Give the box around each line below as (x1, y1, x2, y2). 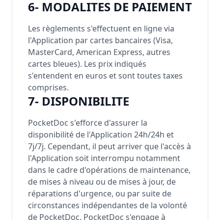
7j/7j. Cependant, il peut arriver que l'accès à (28, 141, 191, 152)
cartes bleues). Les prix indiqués (28, 58, 146, 69)
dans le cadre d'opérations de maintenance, (28, 165, 191, 175)
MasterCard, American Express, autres (28, 47, 170, 57)
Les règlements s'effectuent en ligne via (28, 23, 174, 34)
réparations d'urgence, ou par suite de (28, 188, 171, 199)
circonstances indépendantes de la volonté (28, 200, 187, 211)
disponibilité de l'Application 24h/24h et (28, 129, 174, 140)
